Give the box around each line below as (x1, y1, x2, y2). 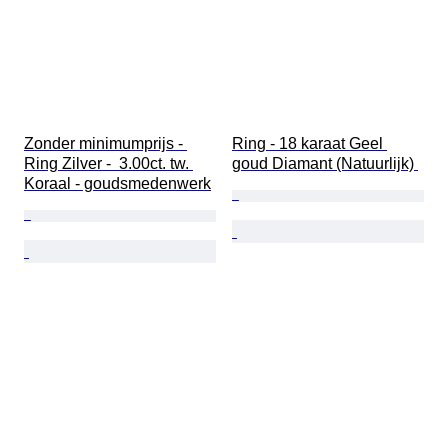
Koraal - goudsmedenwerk (24, 175, 211, 193)
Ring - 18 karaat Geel (232, 135, 387, 153)
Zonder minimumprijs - (24, 135, 187, 153)
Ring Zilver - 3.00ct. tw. (24, 155, 193, 173)
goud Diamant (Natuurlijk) (232, 155, 418, 173)
